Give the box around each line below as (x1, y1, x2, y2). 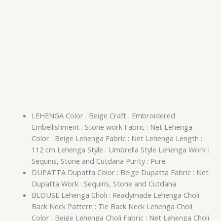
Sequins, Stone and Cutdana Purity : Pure (31, 156, 166, 166)
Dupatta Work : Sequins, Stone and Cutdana (31, 179, 176, 189)
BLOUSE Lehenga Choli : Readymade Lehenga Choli (31, 190, 199, 200)
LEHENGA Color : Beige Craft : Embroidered (31, 110, 175, 121)
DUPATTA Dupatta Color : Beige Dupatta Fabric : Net (31, 167, 209, 178)
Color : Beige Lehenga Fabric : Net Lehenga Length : (31, 133, 202, 144)
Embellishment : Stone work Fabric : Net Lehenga (31, 122, 192, 132)
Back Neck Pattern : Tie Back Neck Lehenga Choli (31, 201, 192, 212)
